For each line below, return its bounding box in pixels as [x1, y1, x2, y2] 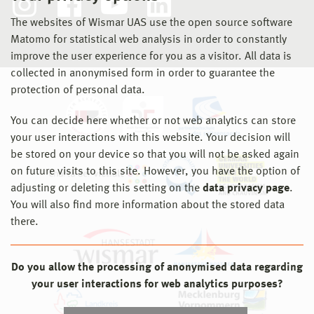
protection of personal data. [11, 85, 145, 96]
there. [11, 217, 39, 228]
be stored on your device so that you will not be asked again [11, 149, 299, 161]
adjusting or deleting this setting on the [11, 183, 203, 194]
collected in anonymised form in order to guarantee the [11, 68, 275, 79]
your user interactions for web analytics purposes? [31, 279, 283, 290]
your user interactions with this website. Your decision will [11, 132, 290, 144]
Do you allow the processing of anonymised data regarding [11, 262, 303, 273]
